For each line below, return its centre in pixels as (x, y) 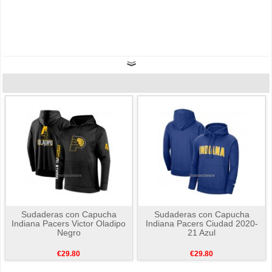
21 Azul (202, 232)
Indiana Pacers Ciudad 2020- (202, 223)
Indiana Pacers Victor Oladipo (69, 223)
